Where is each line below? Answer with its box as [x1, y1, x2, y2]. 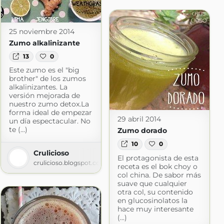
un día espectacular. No [8, 116, 90, 125]
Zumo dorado [117, 126, 167, 135]
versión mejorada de [8, 90, 80, 100]
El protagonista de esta [117, 153, 198, 162]
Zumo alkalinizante [8, 38, 80, 47]
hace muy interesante [117, 204, 193, 213]
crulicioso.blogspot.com [33, 158, 106, 166]
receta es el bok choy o [117, 161, 197, 171]
